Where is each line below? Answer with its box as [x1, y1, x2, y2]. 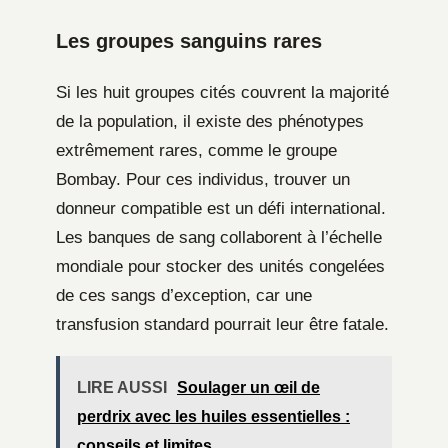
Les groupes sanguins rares [56, 29, 322, 52]
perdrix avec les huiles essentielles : [77, 407, 350, 425]
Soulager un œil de [177, 378, 320, 396]
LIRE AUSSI [77, 378, 167, 396]
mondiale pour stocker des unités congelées [56, 256, 385, 276]
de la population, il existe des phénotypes [56, 111, 364, 131]
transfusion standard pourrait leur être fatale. [56, 314, 389, 334]
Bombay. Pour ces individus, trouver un [56, 169, 350, 189]
